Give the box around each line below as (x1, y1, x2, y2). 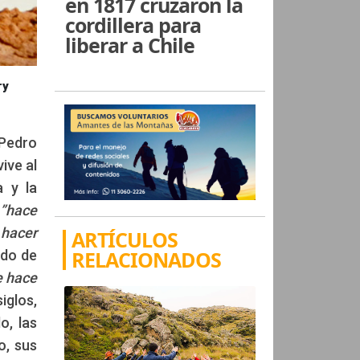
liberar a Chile (65, 31, 195, 59)
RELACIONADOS (72, 245, 222, 273)
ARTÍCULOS (72, 225, 178, 253)
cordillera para (65, 10, 202, 39)
